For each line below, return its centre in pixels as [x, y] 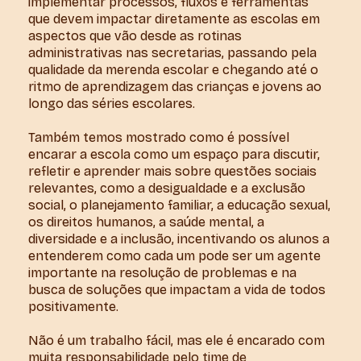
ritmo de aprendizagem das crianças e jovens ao [175, 86]
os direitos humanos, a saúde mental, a [146, 222]
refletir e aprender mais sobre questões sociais [172, 171]
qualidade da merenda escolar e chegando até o [173, 69]
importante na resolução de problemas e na [162, 272]
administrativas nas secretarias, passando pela [172, 52]
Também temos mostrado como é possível [159, 137]
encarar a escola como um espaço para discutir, [174, 154]
